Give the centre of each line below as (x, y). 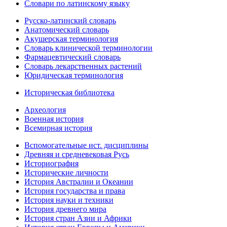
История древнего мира (65, 209)
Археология (45, 110)
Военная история (54, 119)
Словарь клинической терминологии (88, 48)
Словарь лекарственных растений (83, 66)
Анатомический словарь (67, 30)
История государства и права (75, 191)
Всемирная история (58, 128)
